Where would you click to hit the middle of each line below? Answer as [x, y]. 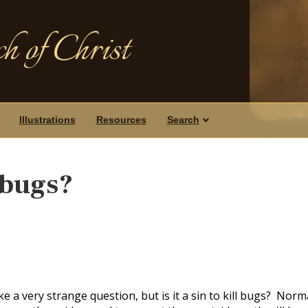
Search [183, 120]
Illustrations [47, 120]
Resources [121, 120]
